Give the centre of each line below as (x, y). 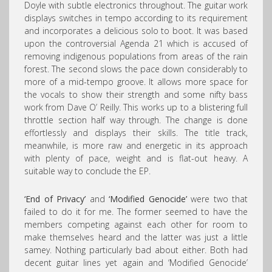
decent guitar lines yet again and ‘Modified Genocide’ (136, 262)
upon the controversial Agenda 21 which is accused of (136, 43)
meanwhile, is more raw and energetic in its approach (136, 145)
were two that (217, 199)
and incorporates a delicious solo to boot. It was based (136, 30)
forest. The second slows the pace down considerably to (136, 69)
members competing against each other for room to (136, 224)
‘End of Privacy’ (55, 199)
